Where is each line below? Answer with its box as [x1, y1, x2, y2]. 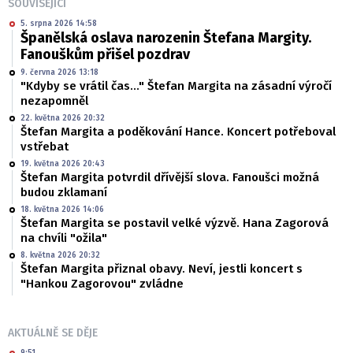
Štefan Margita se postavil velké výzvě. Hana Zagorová [20, 216, 329, 231]
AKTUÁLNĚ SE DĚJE [8, 326, 98, 340]
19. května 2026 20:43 [20, 159, 105, 169]
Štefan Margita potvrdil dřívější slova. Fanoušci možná [20, 170, 319, 185]
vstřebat [20, 139, 69, 154]
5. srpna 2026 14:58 [20, 19, 97, 29]
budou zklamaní [20, 185, 107, 200]
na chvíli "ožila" [20, 231, 107, 246]
